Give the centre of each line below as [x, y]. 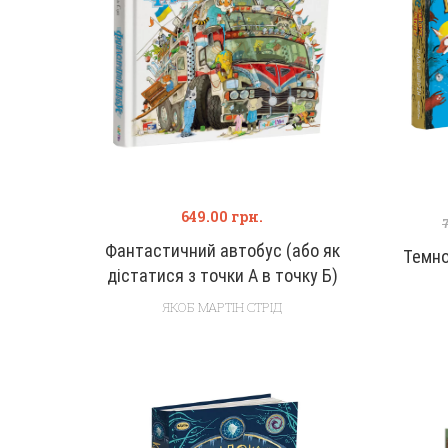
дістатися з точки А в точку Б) [222, 275]
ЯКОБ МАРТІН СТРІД [222, 307]
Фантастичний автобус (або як [222, 250]
